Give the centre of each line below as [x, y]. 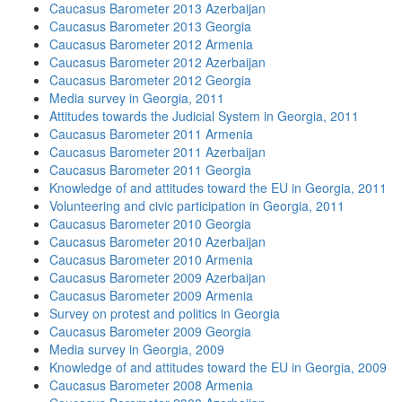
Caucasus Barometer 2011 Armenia [151, 134]
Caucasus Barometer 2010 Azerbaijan [157, 241]
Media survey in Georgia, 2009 [137, 349]
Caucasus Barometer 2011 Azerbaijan [157, 152]
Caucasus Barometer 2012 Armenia [151, 44]
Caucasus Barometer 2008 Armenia [151, 385]
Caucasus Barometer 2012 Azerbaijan [157, 62]
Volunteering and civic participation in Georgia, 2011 [197, 205]
